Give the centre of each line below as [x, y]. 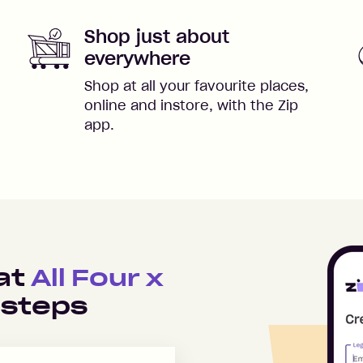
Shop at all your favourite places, [196, 85]
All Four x [97, 278]
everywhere [137, 58]
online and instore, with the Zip [191, 105]
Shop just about [157, 36]
